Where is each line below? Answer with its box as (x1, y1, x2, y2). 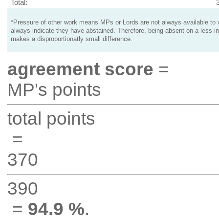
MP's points (7, 80, 101, 100)
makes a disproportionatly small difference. (10, 36, 132, 43)
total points (7, 109, 95, 129)
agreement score (7, 59, 153, 79)
